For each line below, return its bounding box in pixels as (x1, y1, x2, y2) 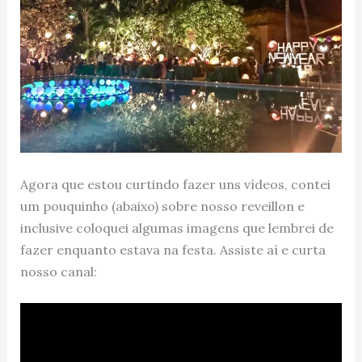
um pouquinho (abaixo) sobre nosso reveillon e (19, 197, 305, 214)
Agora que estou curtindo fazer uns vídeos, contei (19, 175, 330, 192)
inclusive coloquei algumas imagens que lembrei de (19, 219, 334, 236)
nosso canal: (19, 263, 97, 280)
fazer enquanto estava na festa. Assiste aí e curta (19, 241, 326, 258)
